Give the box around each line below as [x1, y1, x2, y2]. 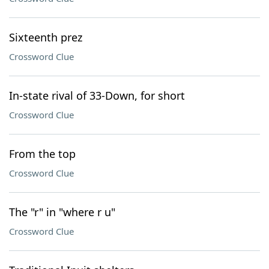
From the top [9, 147, 76, 161]
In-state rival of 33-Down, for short [9, 88, 185, 103]
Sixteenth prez [9, 30, 82, 44]
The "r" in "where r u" [9, 205, 115, 219]
